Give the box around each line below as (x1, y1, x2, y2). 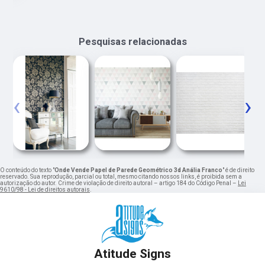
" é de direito (222, 167, 254, 174)
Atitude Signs (94, 247, 171, 261)
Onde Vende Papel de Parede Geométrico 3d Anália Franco (54, 167, 222, 174)
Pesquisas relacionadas (78, 36, 187, 48)
